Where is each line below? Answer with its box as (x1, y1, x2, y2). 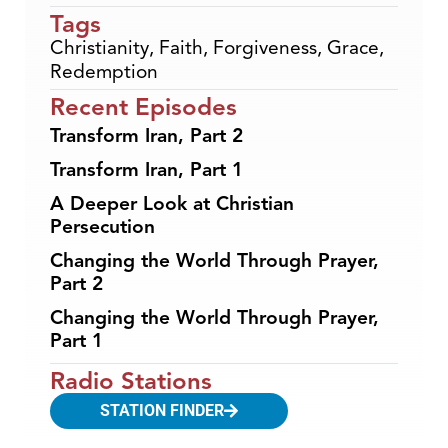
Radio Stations (50, 365, 212, 396)
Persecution (50, 214, 155, 239)
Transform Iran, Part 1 (50, 157, 243, 182)
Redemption (50, 59, 158, 84)
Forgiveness (213, 35, 317, 60)
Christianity (50, 35, 149, 60)
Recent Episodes (50, 91, 237, 122)
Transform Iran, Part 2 (50, 123, 243, 148)
